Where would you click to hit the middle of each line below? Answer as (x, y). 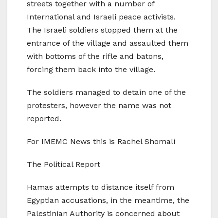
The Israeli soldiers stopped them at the (102, 30)
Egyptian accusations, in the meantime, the (108, 200)
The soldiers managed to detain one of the (106, 92)
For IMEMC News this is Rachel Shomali (101, 142)
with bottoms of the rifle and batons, (95, 56)
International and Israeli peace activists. (101, 17)
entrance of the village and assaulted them (108, 43)
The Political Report (64, 164)
